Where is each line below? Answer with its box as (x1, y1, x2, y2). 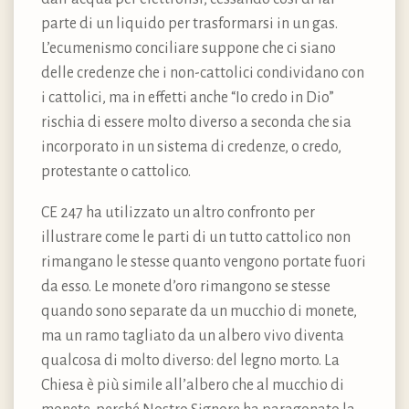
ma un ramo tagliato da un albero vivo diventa (41, 328, 344, 345)
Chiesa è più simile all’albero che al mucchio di (41, 377, 344, 394)
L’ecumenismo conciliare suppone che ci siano (41, 40, 336, 58)
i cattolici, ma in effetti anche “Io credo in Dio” (41, 89, 334, 107)
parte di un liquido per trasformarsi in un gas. (41, 16, 338, 33)
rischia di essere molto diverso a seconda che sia (41, 114, 351, 131)
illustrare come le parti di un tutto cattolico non (41, 229, 351, 246)
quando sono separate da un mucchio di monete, (41, 303, 357, 320)
